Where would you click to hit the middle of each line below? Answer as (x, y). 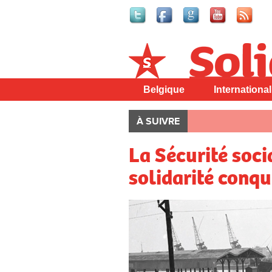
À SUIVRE (158, 122)
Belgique (164, 89)
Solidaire (149, 50)
